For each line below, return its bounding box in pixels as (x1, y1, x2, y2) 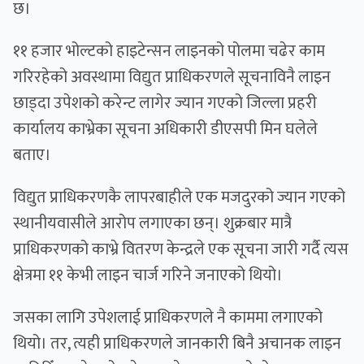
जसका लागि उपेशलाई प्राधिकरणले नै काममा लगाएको (13, 304, 323, 332)
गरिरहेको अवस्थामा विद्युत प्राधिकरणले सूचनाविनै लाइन (13, 63, 331, 92)
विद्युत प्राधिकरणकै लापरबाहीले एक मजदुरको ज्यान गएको (13, 184, 345, 212)
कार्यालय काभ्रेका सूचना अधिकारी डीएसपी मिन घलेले (13, 115, 318, 144)
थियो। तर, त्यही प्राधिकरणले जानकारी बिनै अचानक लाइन (13, 330, 341, 358)
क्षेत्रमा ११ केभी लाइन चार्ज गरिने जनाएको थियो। (13, 262, 286, 290)
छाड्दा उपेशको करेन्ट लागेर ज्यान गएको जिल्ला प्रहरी (13, 89, 317, 118)
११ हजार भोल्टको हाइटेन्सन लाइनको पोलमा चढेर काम (13, 37, 325, 66)
